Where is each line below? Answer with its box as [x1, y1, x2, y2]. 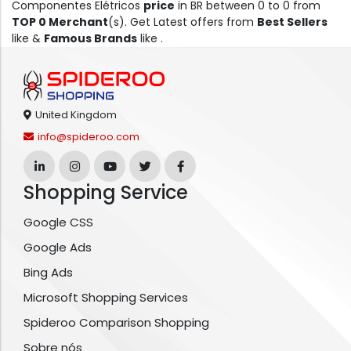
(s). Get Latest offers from [108, 14, 257, 31]
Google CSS [24, 214, 93, 231]
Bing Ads [24, 264, 73, 281]
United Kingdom [35, 107, 117, 123]
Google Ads [24, 239, 92, 256]
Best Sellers [257, 14, 327, 31]
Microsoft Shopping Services [24, 289, 188, 306]
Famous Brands [44, 31, 137, 47]
